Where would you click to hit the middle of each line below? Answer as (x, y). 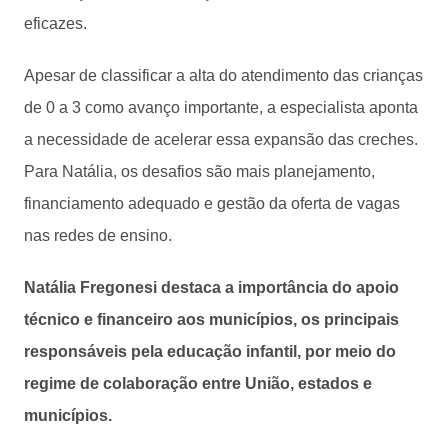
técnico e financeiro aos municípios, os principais (211, 319)
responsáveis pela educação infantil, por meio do (210, 351)
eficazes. (55, 23)
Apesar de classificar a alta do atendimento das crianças (223, 75)
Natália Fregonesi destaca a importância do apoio (211, 287)
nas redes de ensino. (100, 235)
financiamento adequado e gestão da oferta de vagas (212, 203)
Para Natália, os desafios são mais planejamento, (199, 171)
